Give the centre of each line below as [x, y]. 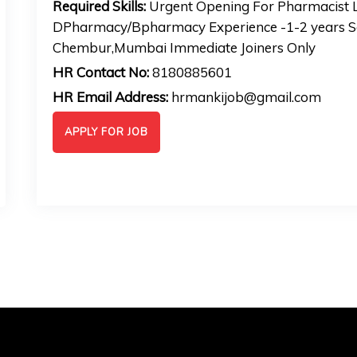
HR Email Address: [110, 97]
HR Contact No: [100, 72]
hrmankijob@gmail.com [244, 97]
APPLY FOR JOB [106, 132]
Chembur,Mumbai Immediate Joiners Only [184, 47]
